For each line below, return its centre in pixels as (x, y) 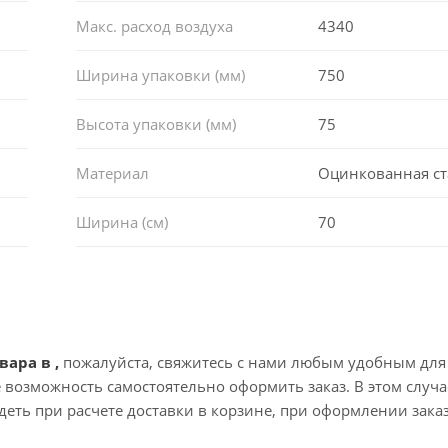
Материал (112, 172)
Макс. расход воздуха (154, 25)
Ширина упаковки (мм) (160, 74)
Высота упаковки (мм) (155, 123)
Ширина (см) (121, 221)
